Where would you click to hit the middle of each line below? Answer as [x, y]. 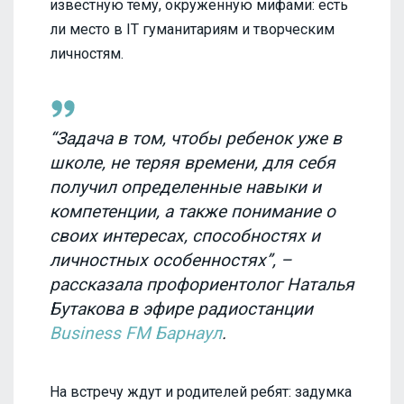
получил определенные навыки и [185, 187]
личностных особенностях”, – [171, 260]
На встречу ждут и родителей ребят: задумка [201, 392]
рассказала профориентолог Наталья [202, 284]
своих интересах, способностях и [185, 235]
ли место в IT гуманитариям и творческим [192, 29]
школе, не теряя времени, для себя [193, 162]
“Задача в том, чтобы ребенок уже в [196, 138]
